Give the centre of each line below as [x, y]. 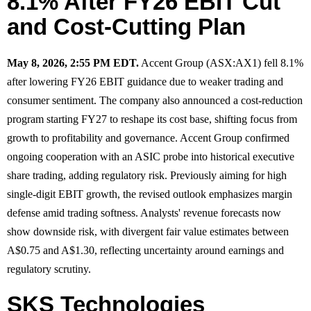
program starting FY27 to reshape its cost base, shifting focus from [152, 119]
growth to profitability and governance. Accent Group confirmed [148, 137]
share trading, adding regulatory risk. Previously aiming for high [147, 175]
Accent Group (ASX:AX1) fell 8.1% [221, 62]
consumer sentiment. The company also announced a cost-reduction [155, 100]
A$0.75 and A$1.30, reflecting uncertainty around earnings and [145, 250]
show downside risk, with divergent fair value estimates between [148, 231]
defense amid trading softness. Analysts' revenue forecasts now [144, 212]
